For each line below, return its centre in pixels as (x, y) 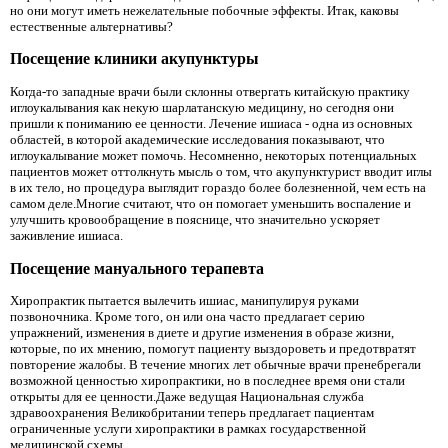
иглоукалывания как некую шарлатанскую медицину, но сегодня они (202, 107)
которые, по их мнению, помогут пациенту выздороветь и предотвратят (213, 349)
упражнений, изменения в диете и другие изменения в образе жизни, (202, 333)
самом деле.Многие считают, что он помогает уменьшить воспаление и (210, 203)
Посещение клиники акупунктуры (134, 59)
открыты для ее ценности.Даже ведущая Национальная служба (187, 397)
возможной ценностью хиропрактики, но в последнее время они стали (207, 381)
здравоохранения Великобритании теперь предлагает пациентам (192, 413)
